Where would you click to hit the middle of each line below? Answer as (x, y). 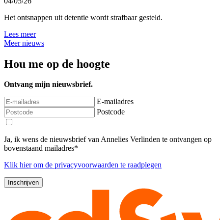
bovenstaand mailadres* (41, 148)
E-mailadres (115, 102)
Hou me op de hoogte (57, 64)
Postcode (111, 112)
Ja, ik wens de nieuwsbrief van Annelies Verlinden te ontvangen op (108, 139)
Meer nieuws (24, 43)
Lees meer (20, 34)
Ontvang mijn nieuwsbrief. (48, 84)
